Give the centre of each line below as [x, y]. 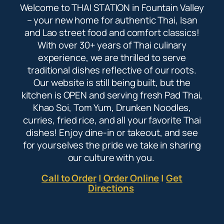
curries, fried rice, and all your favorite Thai [112, 120]
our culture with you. [112, 157]
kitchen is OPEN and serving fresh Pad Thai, [112, 95]
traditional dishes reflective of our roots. [112, 70]
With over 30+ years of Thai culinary [112, 45]
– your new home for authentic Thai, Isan [112, 20]
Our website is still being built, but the [112, 82]
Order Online [131, 178]
